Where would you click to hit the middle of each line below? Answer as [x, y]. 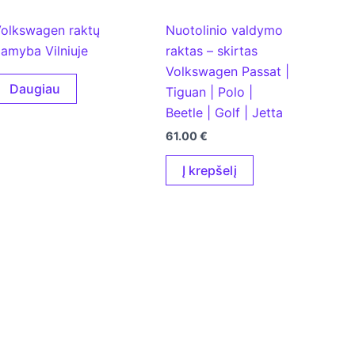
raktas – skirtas [211, 50]
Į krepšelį [209, 171]
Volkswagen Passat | [227, 71]
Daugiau [35, 88]
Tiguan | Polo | [209, 92]
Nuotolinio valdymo [224, 30]
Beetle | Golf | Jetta [224, 112]
